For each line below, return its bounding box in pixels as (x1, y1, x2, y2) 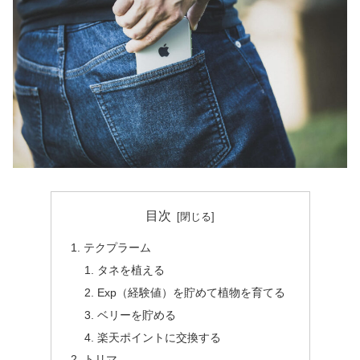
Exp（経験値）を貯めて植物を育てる (97, 285, 286, 299)
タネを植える (97, 263, 166, 276)
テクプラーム (83, 241, 151, 255)
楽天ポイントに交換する (97, 330, 222, 344)
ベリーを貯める (97, 308, 177, 321)
